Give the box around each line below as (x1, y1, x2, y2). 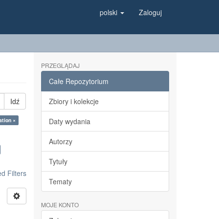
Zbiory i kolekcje (48, 96, 99, 106)
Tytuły (48, 156, 67, 166)
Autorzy (48, 136, 72, 146)
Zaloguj (139, 7, 162, 17)
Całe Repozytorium (48, 76, 109, 86)
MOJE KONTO (41, 200, 79, 209)
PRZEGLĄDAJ (41, 61, 80, 69)
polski (100, 7, 119, 17)
